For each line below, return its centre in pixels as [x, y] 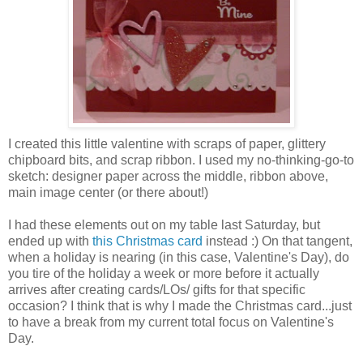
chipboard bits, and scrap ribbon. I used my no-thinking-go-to [181, 160]
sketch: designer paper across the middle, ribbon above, [168, 176]
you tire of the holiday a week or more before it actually [164, 273]
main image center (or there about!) [108, 192]
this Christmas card [149, 241]
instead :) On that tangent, [279, 241]
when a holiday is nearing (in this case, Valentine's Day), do [179, 257]
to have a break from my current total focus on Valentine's [171, 322]
